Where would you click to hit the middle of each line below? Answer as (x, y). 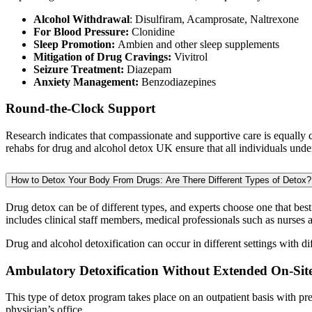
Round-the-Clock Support (80, 109)
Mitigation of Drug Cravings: (104, 56)
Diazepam (149, 69)
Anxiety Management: (87, 81)
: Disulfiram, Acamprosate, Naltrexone (214, 19)
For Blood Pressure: (83, 31)
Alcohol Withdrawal (81, 19)
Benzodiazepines (179, 81)
